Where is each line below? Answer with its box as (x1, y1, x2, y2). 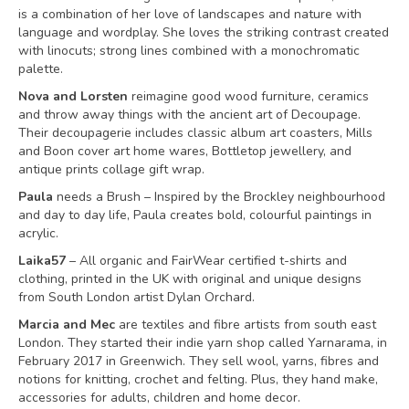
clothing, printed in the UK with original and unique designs (18, 270, 362, 288)
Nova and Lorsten (18, 88, 128, 105)
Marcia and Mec (18, 316, 115, 333)
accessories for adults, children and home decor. (18, 389, 300, 406)
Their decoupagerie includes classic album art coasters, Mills (18, 124, 372, 142)
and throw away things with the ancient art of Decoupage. (18, 106, 361, 123)
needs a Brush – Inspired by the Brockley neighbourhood (53, 188, 385, 205)
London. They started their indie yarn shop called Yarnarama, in (18, 334, 387, 351)
